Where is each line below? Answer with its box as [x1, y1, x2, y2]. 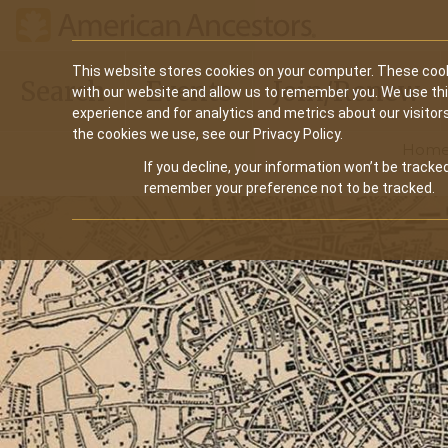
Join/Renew [273, 74, 420, 108]
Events [146, 74, 232, 108]
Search [20, 74, 105, 108]
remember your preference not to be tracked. [144, 180, 435, 196]
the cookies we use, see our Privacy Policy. [72, 126, 343, 142]
